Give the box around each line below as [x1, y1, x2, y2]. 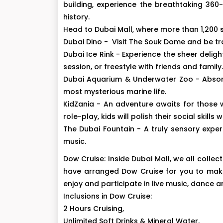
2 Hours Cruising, [63, 204, 124, 214]
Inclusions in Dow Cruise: [63, 191, 152, 201]
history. [63, 12, 90, 22]
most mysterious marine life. [63, 87, 166, 97]
